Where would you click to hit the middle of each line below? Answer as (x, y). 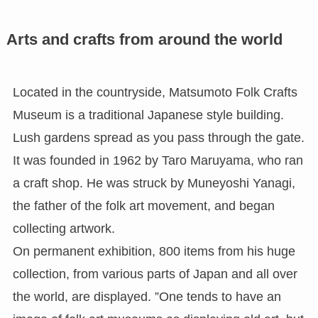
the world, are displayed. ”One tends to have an (147, 296)
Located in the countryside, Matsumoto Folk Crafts (155, 92)
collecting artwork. (64, 228)
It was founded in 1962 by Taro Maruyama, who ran (158, 160)
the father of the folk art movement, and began (143, 205)
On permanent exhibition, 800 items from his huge (154, 251)
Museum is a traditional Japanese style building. (148, 115)
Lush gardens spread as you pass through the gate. (158, 137)
